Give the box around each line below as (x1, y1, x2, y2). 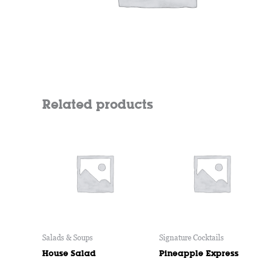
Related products (42, 96, 153, 113)
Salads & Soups (42, 232, 93, 242)
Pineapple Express (158, 247, 239, 258)
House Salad (42, 247, 96, 258)
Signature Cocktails (158, 232, 224, 242)
